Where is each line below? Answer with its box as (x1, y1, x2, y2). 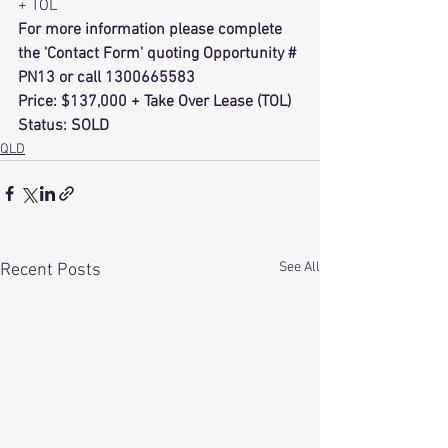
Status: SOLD (18, 115, 109, 136)
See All (279, 258, 320, 276)
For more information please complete (18, 19, 286, 40)
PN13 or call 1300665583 (18, 67, 199, 88)
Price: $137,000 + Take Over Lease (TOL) (18, 91, 291, 112)
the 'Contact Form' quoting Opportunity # (18, 43, 300, 64)
